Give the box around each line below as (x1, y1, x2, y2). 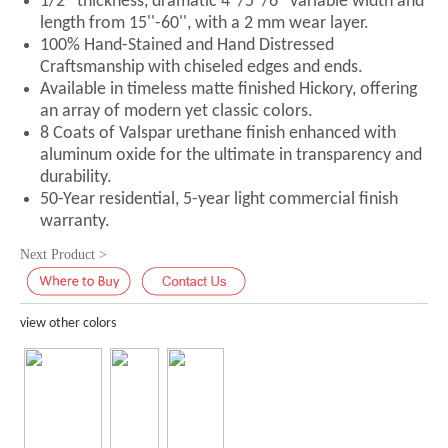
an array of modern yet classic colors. (40, 102, 313, 121)
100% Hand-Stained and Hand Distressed (40, 36, 334, 55)
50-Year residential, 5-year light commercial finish (40, 190, 398, 209)
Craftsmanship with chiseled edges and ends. (40, 58, 363, 77)
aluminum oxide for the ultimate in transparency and (40, 146, 422, 165)
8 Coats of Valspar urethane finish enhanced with (40, 124, 396, 143)
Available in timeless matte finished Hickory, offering (40, 80, 417, 99)
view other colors (20, 316, 116, 331)
